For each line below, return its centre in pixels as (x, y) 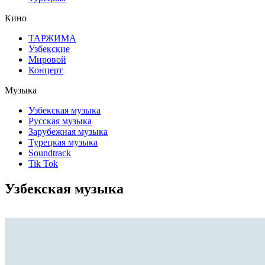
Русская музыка (60, 121)
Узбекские (49, 49)
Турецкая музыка (63, 142)
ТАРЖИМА (52, 38)
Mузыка (21, 90)
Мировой (47, 59)
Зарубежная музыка (68, 132)
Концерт (46, 70)
